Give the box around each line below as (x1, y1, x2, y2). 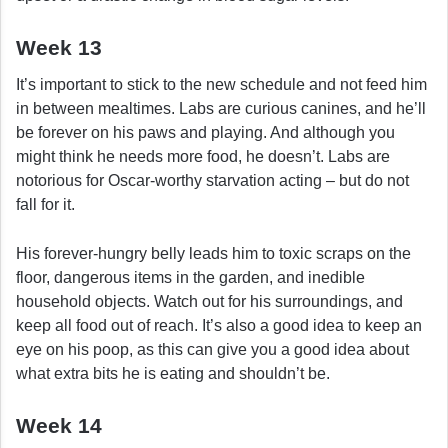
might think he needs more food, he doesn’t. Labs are (16, 147, 390, 165)
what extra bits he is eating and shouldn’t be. (16, 364, 330, 382)
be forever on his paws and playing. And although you (16, 123, 395, 141)
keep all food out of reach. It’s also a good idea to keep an (16, 316, 422, 334)
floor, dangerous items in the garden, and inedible (16, 268, 365, 286)
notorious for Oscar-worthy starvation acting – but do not (16, 171, 409, 189)
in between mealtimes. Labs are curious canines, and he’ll (16, 99, 426, 117)
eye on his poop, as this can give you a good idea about (16, 340, 409, 358)
